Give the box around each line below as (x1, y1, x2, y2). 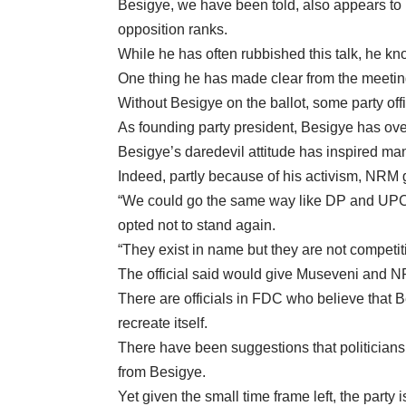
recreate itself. (118, 315, 208, 332)
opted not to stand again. (118, 217, 275, 234)
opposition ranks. (118, 22, 227, 38)
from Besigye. (118, 364, 206, 381)
